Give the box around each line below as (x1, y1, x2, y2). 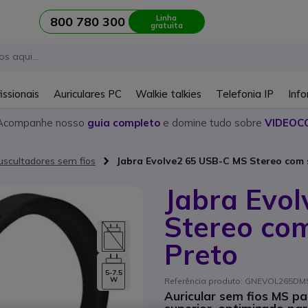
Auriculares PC (53, 87, 122, 100)
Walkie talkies (135, 87, 202, 100)
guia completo (87, 115, 160, 129)
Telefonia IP (216, 87, 274, 100)
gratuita (150, 20, 183, 30)
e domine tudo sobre (160, 115, 265, 129)
